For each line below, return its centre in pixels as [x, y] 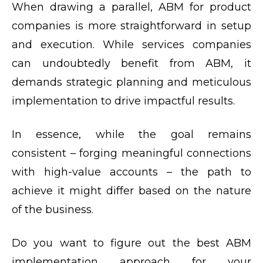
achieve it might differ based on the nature [131, 191]
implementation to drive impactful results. [125, 101]
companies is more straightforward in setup [131, 26]
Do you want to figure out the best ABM [131, 243]
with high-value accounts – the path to [131, 172]
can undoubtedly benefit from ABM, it [131, 64]
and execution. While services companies [131, 45]
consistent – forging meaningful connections [131, 154]
